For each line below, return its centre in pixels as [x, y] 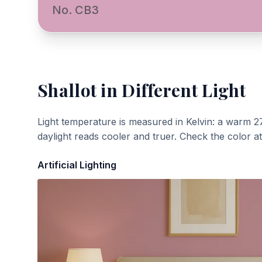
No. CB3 [75, 10]
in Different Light [171, 90]
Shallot [67, 90]
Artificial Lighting [77, 165]
